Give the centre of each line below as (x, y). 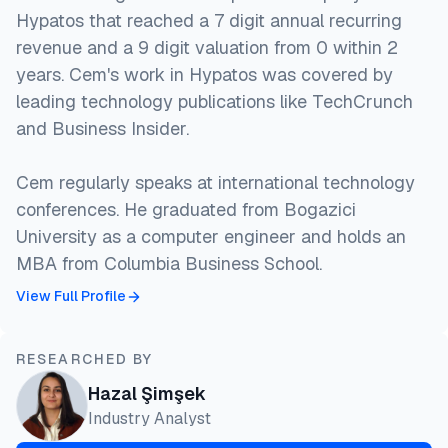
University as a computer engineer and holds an (211, 236)
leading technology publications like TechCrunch (214, 101)
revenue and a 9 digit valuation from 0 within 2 (207, 47)
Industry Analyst (149, 419)
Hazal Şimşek (147, 394)
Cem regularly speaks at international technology (215, 182)
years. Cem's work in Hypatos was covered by (204, 74)
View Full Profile (71, 296)
